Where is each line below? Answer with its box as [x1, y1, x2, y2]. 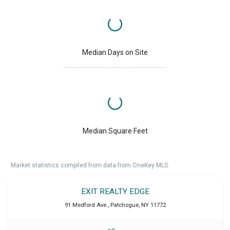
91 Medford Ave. [64, 202, 108, 209]
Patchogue [110, 202, 139, 209]
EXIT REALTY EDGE [81, 187, 149, 197]
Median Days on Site [82, 48, 148, 57]
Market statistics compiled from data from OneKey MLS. [11, 162, 169, 169]
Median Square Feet [82, 127, 148, 136]
